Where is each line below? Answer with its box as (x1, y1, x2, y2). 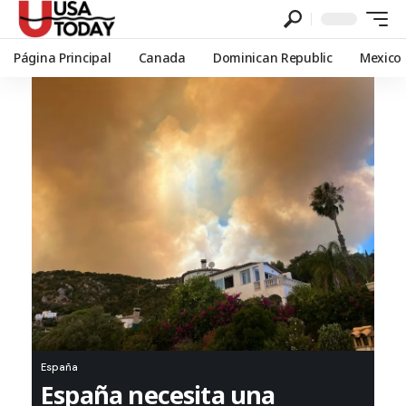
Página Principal (14, 49, 111, 66)
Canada (138, 49, 186, 66)
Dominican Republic (212, 49, 333, 66)
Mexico (359, 49, 402, 66)
